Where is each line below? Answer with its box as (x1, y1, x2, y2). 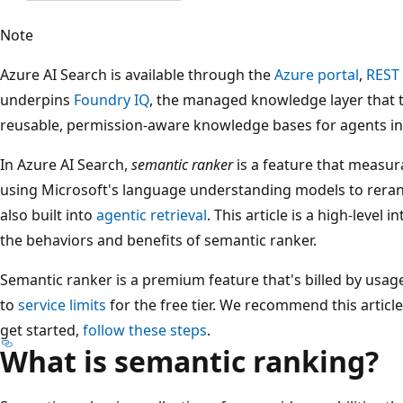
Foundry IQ (74, 89, 149, 110)
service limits (18, 294, 106, 315)
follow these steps (83, 319, 207, 340)
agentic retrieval (96, 204, 207, 225)
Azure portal (274, 64, 359, 85)
